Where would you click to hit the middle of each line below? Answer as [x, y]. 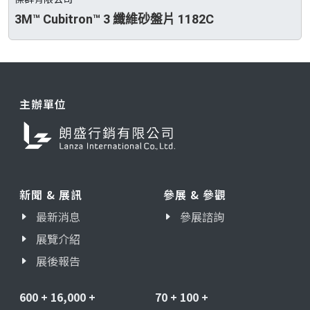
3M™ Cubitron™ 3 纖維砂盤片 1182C [114, 19]
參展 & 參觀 [195, 195]
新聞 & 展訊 [51, 195]
